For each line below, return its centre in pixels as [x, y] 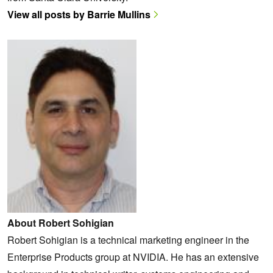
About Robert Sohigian [61, 222]
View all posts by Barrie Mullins [79, 14]
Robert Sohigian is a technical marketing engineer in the [128, 239]
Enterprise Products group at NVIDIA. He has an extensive [133, 257]
